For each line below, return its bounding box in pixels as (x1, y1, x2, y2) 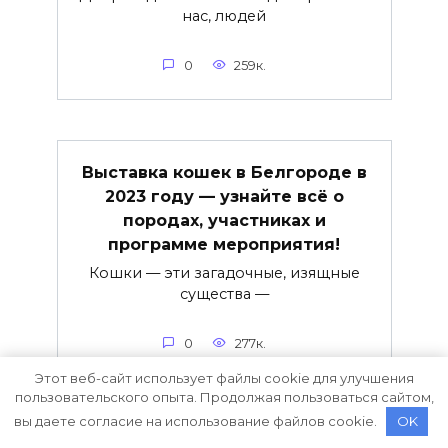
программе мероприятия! (108, 234, 340, 254)
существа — (179, 284, 269, 303)
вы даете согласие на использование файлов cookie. (13, 412, 380, 429)
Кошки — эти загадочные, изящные (88, 263, 360, 282)
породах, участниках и (122, 210, 326, 230)
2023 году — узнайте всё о (104, 186, 344, 206)
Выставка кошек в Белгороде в (81, 162, 367, 182)
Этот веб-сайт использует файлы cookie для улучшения (34, 369, 414, 386)
